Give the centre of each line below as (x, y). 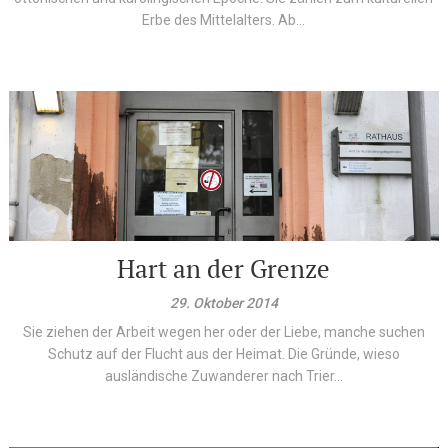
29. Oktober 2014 (223, 303)
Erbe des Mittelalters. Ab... (224, 20)
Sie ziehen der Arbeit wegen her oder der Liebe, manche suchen (223, 332)
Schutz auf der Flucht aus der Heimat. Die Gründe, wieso (223, 354)
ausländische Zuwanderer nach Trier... (223, 376)
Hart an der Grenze (224, 268)
